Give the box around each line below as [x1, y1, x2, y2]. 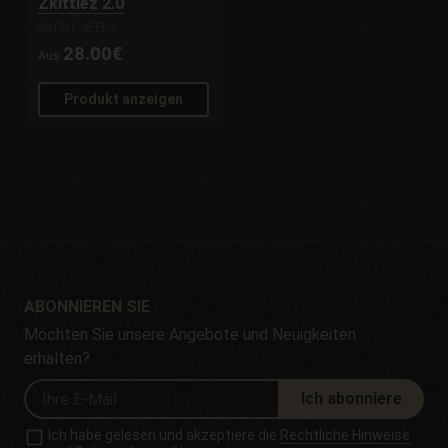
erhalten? [24, 349, 90, 369]
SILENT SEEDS [38, 21, 118, 36]
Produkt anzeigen [64, 91, 184, 108]
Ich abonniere [301, 389, 402, 409]
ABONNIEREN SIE [24, 297, 150, 317]
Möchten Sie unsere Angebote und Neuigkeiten [24, 325, 356, 345]
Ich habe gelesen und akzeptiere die [48, 427, 281, 444]
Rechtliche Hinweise [280, 427, 411, 444]
